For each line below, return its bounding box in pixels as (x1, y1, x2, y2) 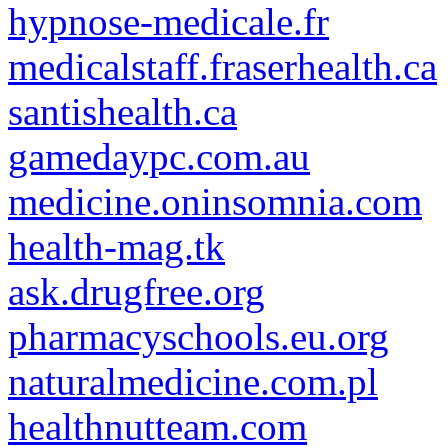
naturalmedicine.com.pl (8, 360, 378, 403)
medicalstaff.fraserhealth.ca (8, 45, 437, 88)
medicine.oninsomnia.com (8, 180, 422, 223)
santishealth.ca (8, 90, 237, 133)
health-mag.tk (8, 225, 225, 268)
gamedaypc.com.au (8, 135, 310, 178)
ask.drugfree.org (8, 270, 265, 313)
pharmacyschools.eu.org (8, 315, 389, 358)
